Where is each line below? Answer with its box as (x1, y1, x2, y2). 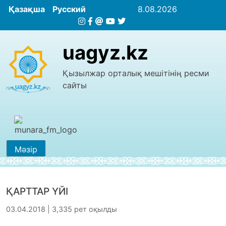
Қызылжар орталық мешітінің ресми (63, 68, 209, 78)
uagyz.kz (63, 41, 148, 64)
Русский (52, 4, 86, 14)
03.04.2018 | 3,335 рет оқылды (6, 204, 117, 213)
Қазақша (9, 4, 45, 14)
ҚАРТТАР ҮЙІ (6, 185, 68, 197)
